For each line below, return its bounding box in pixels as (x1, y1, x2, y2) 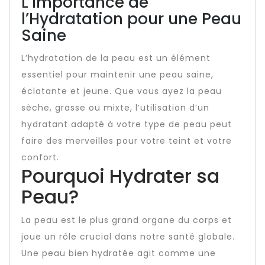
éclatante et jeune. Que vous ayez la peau (21, 85, 222, 97)
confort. (21, 151, 59, 163)
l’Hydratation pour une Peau (21, 8, 241, 30)
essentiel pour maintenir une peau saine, (21, 69, 214, 80)
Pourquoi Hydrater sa (21, 163, 219, 189)
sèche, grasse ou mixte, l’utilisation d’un (21, 102, 209, 114)
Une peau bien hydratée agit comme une (21, 247, 216, 259)
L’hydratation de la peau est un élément (21, 52, 211, 64)
